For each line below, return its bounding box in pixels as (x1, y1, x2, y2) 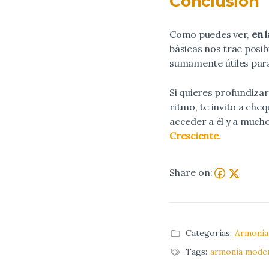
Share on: (169, 166, 213, 179)
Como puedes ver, (169, 28, 252, 40)
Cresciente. (169, 129, 221, 142)
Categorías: (186, 227, 232, 238)
